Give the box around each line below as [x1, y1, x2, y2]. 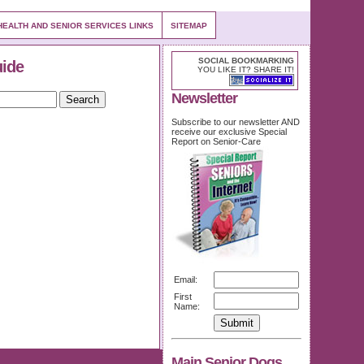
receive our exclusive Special [171, 127, 287, 136]
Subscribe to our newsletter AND [171, 117, 300, 127]
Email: [174, 275, 197, 284]
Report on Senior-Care [171, 136, 261, 146]
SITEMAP [171, 21, 207, 30]
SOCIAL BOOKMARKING [198, 56, 294, 65]
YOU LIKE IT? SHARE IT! [197, 65, 294, 74]
